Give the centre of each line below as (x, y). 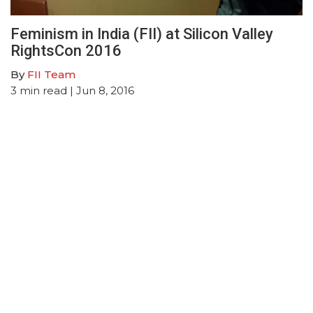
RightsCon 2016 (66, 50)
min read (43, 90)
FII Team (51, 74)
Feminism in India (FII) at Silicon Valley (142, 34)
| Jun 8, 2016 (101, 90)
